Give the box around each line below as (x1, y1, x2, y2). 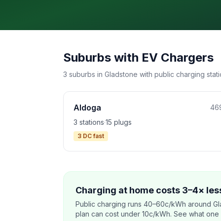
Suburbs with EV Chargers (63, 50, 214, 65)
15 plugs (106, 118, 132, 126)
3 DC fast (77, 132, 104, 140)
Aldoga (74, 103, 101, 112)
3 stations (74, 118, 104, 126)
